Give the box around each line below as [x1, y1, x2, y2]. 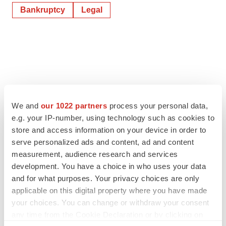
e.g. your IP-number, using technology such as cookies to [12, 113, 214, 122]
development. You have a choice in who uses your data [12, 161, 206, 171]
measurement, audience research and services [12, 149, 178, 158]
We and [12, 101, 41, 110]
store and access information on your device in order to [12, 125, 206, 134]
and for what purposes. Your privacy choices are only [12, 174, 199, 183]
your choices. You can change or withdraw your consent [12, 198, 209, 207]
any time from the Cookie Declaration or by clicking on [12, 210, 203, 219]
